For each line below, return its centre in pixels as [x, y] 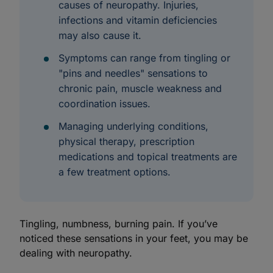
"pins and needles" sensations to [133, 73]
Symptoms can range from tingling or [144, 58]
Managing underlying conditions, [133, 126]
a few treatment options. [115, 172]
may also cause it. [100, 35]
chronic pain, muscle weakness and [140, 88]
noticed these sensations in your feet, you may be [134, 238]
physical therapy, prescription [126, 141]
